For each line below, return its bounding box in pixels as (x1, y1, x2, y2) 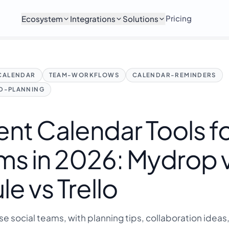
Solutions (122, 13, 158, 24)
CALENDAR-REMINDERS (132, 71, 216, 79)
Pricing (165, 13, 192, 23)
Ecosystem (21, 13, 63, 24)
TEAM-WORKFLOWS (49, 71, 119, 79)
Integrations (70, 13, 116, 24)
